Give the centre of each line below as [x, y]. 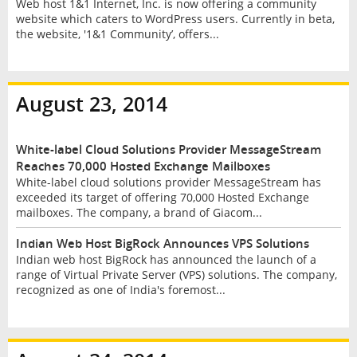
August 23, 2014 [91, 104]
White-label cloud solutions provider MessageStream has [168, 182]
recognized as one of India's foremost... [120, 289]
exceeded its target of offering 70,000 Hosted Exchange [162, 198]
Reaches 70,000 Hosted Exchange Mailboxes [143, 167]
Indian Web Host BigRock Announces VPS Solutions [162, 243]
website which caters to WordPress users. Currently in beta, [175, 18]
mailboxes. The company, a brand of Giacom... [139, 213]
